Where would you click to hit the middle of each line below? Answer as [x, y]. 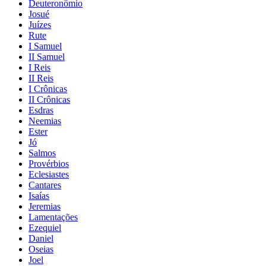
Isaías [39, 195]
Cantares [45, 185]
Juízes [40, 24]
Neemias [45, 121]
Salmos [42, 153]
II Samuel [47, 56]
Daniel [41, 238]
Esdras [41, 110]
